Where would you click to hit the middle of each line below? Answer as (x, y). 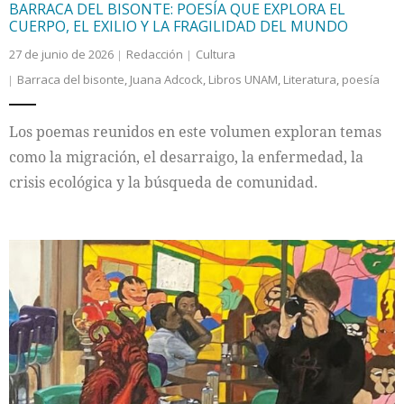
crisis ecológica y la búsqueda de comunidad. (164, 182)
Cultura (216, 54)
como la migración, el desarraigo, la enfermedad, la (186, 156)
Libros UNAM (243, 79)
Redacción (155, 54)
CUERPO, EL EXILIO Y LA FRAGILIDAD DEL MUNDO (179, 26)
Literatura (310, 79)
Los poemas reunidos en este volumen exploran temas (195, 131)
